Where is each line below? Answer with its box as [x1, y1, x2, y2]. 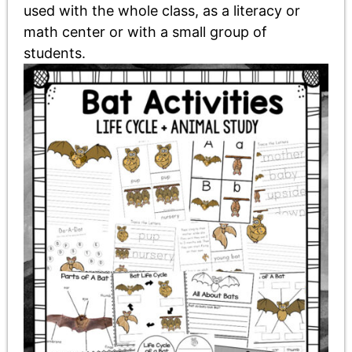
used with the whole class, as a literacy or [24, 2, 300, 19]
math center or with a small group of [24, 23, 267, 40]
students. [24, 44, 86, 61]
